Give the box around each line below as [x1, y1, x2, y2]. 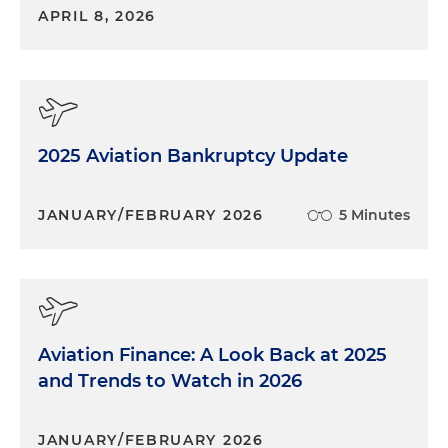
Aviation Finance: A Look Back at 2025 [38, 343, 387, 366]
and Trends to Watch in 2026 [38, 369, 302, 392]
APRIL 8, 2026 [38, 6, 157, 25]
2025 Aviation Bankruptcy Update [38, 144, 348, 167]
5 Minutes [339, 205, 410, 224]
